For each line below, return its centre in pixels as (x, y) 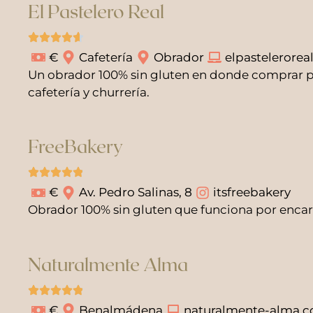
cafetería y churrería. (89, 92)
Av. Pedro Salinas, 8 (136, 192)
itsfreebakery (252, 192)
